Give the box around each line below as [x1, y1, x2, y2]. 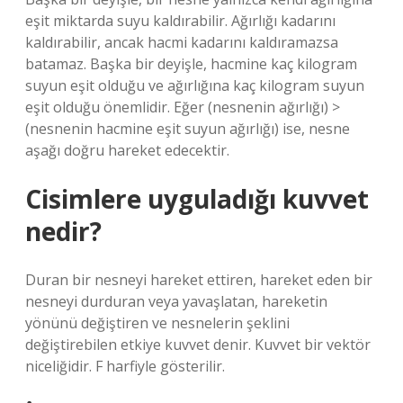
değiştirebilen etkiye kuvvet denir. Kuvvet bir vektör [25, 335, 371, 354]
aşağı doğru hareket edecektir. [25, 140, 229, 160]
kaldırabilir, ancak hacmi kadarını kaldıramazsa [25, 32, 338, 52]
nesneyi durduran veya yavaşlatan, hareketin [25, 291, 327, 311]
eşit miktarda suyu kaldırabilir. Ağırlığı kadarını [25, 11, 336, 31]
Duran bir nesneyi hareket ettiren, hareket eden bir [25, 270, 372, 290]
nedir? [25, 214, 102, 248]
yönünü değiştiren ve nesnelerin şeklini [25, 313, 290, 333]
